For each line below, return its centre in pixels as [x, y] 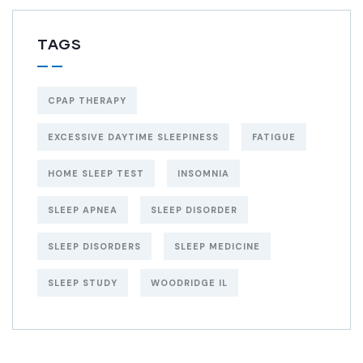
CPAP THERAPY [87, 101]
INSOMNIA [203, 174]
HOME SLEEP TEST [96, 174]
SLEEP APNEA [83, 210]
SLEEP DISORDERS [94, 247]
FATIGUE [274, 137]
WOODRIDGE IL [189, 283]
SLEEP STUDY [83, 283]
